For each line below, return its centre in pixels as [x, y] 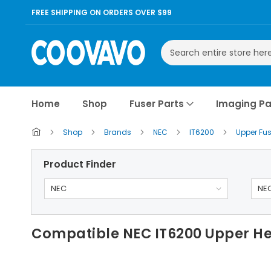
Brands [119, 132]
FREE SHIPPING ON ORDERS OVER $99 [102, 12]
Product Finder [80, 164]
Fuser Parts [157, 104]
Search [175, 62]
